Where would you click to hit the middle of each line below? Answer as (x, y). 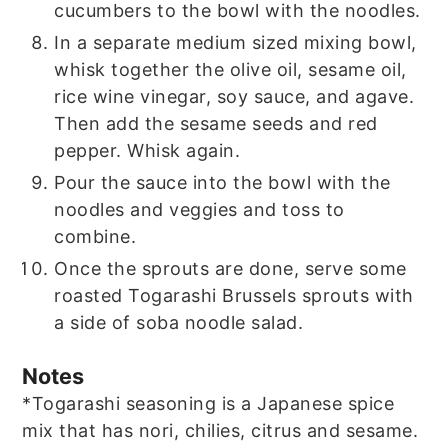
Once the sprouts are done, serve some (230, 268)
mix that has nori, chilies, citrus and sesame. (220, 430)
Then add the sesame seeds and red (216, 123)
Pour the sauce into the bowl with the (222, 182)
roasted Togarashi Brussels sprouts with (234, 295)
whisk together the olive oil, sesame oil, (230, 69)
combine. (95, 236)
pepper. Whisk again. (147, 150)
